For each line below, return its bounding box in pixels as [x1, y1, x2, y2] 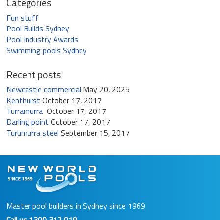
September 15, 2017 [60, 126, 130, 138]
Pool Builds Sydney [6, 22, 69, 34]
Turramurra [6, 105, 45, 117]
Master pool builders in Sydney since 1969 [6, 199, 145, 212]
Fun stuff [6, 11, 39, 24]
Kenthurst [6, 94, 40, 106]
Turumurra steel [6, 126, 59, 138]
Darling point [6, 115, 49, 128]
